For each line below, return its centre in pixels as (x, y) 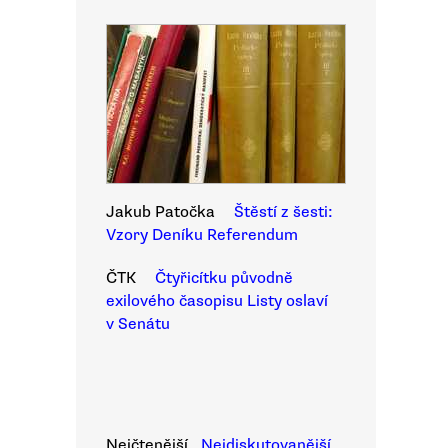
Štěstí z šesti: (283, 212)
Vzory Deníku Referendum (202, 235)
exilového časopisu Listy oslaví (217, 301)
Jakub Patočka (160, 212)
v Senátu (138, 324)
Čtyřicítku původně (224, 278)
